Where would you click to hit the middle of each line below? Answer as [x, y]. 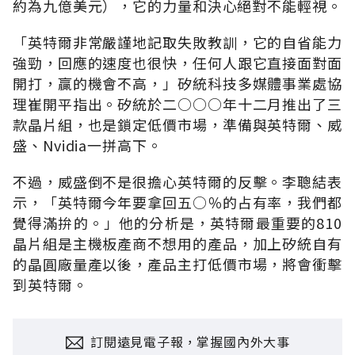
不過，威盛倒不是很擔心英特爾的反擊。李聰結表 [177, 181]
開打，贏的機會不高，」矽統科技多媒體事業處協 [177, 83]
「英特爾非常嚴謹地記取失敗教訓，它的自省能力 [177, 42]
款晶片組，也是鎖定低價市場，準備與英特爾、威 [177, 124]
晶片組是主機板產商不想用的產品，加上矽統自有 [177, 243]
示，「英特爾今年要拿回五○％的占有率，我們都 [177, 202]
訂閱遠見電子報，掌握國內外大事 [190, 342]
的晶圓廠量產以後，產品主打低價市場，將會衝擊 [177, 263]
